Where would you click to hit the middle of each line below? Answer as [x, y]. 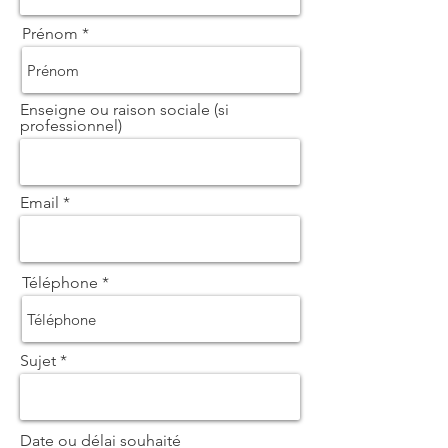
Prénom [50, 33]
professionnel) [71, 125]
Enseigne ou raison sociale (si [124, 109]
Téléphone [60, 282]
